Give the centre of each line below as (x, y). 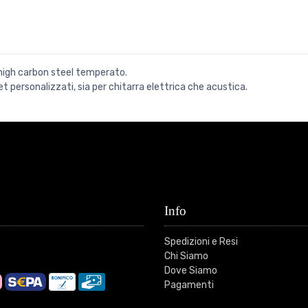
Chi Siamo (186, 256)
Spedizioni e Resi (201, 241)
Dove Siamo (191, 270)
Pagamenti (189, 285)
